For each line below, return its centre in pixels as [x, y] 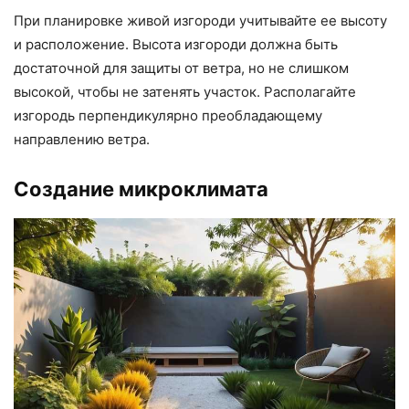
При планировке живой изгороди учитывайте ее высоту [200, 20]
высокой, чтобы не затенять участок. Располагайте [185, 91]
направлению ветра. [82, 139]
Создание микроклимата [141, 189]
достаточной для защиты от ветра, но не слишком [181, 68]
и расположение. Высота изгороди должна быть [176, 44]
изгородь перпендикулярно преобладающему [168, 115]
